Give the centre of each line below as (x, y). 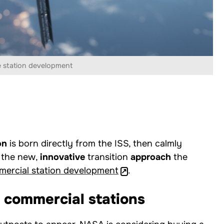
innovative (62, 157)
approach (151, 157)
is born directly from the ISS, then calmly (94, 144)
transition (108, 157)
